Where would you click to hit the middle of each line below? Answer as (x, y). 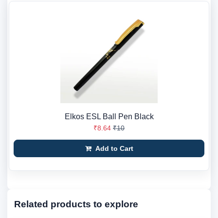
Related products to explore (76, 204)
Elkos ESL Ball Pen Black (109, 117)
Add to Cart (113, 148)
